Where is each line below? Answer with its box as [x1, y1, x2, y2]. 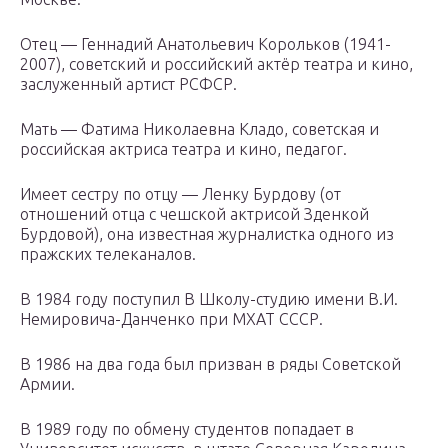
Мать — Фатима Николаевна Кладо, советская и [20, 120, 379, 139]
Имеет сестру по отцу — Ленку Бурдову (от [20, 185, 341, 204]
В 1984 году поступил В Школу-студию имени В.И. [20, 290, 398, 309]
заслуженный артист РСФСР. [20, 75, 237, 94]
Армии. [20, 375, 75, 394]
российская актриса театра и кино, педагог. [20, 140, 347, 159]
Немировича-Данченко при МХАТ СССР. [20, 310, 323, 329]
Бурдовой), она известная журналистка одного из [20, 225, 394, 244]
